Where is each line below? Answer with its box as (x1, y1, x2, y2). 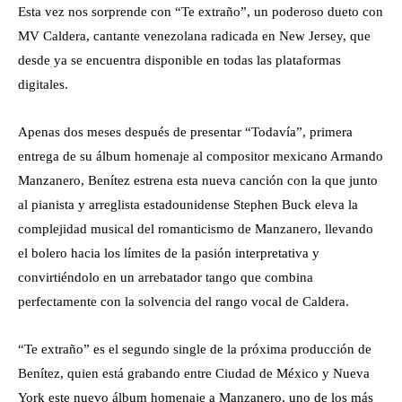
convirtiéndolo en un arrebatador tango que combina (18, 270, 313, 284)
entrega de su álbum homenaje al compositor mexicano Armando (18, 149, 383, 163)
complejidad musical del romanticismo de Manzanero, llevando (18, 222, 373, 236)
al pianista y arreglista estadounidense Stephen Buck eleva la (18, 197, 358, 212)
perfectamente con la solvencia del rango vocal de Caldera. (18, 294, 349, 309)
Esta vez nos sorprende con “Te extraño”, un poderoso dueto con (18, 4, 383, 19)
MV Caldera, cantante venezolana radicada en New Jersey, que (18, 29, 371, 43)
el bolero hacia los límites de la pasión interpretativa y (18, 246, 319, 260)
